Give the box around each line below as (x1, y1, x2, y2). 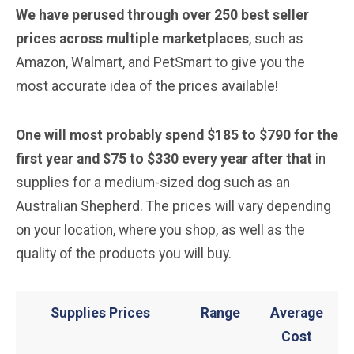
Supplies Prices (51, 305, 150, 322)
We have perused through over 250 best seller (16, 7, 309, 24)
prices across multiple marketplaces (16, 31, 249, 47)
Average (270, 305, 323, 322)
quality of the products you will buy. (16, 246, 232, 262)
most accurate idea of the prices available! (16, 78, 278, 95)
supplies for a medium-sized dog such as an (16, 175, 290, 191)
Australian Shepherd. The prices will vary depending (16, 198, 331, 215)
